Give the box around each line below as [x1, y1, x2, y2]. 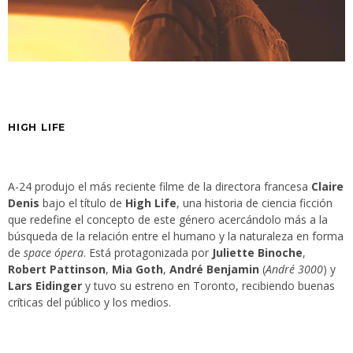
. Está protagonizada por [84, 245, 212, 261]
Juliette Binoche [212, 245, 303, 261]
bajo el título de [39, 195, 125, 211]
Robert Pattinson [8, 262, 106, 277]
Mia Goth [112, 262, 163, 277]
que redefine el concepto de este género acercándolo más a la [8, 212, 328, 228]
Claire [311, 179, 344, 195]
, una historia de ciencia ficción [176, 195, 333, 211]
